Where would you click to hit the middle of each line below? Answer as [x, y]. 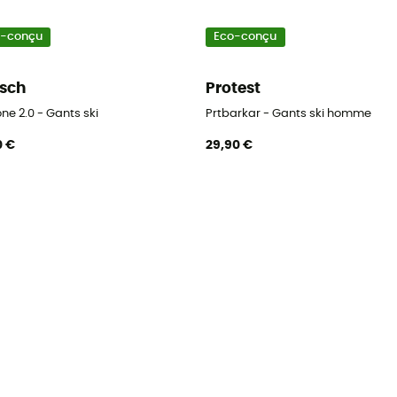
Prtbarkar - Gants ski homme [288, 113]
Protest [233, 89]
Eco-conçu [245, 37]
